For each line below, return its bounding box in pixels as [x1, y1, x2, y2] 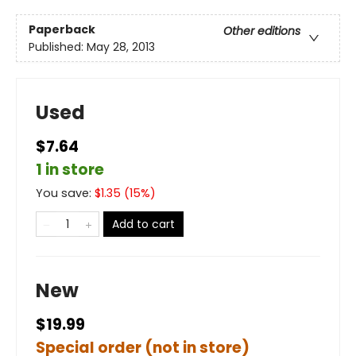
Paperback [29, 21, 95, 37]
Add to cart [112, 216, 175, 233]
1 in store [36, 159, 104, 181]
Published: [29, 38, 87, 55]
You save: [36, 185, 95, 202]
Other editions [223, 22, 300, 39]
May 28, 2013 [87, 38, 155, 55]
